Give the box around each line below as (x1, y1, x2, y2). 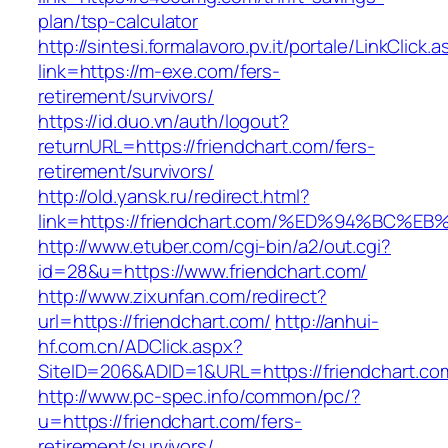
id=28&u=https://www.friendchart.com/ (38, 258, 368, 285)
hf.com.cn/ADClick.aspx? (38, 333, 243, 360)
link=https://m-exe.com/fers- (38, 58, 281, 85)
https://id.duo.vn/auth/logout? (38, 108, 289, 135)
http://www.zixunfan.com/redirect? (38, 283, 327, 310)
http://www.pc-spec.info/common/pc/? (38, 383, 361, 410)
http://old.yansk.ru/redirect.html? (38, 183, 310, 210)
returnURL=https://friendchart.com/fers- (38, 133, 376, 160)
